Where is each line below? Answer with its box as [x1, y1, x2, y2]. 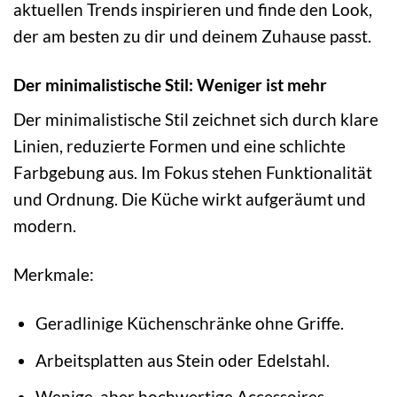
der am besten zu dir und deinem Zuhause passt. [13, 25, 371, 46]
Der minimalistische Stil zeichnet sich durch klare [13, 109, 378, 130]
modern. [13, 215, 76, 237]
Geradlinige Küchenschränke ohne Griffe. [35, 313, 344, 334]
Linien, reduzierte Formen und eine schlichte [13, 136, 346, 157]
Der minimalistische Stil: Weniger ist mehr [13, 74, 327, 95]
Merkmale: [13, 264, 94, 285]
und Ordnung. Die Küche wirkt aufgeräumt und [13, 189, 366, 210]
